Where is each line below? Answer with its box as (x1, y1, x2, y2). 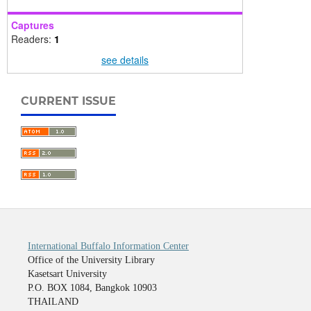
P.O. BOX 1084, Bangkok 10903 (27, 283, 157, 294)
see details (101, 52, 149, 67)
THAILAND (27, 296, 78, 308)
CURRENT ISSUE (21, 94, 116, 108)
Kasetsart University (27, 269, 107, 280)
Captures (10, 18, 54, 33)
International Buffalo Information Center (27, 241, 189, 252)
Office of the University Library (27, 255, 155, 266)
